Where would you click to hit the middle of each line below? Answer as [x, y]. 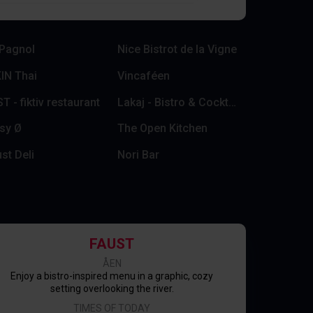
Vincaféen [144, 75]
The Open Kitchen [162, 129]
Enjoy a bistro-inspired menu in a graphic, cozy [112, 276]
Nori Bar [138, 154]
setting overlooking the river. [112, 288]
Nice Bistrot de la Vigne [177, 50]
